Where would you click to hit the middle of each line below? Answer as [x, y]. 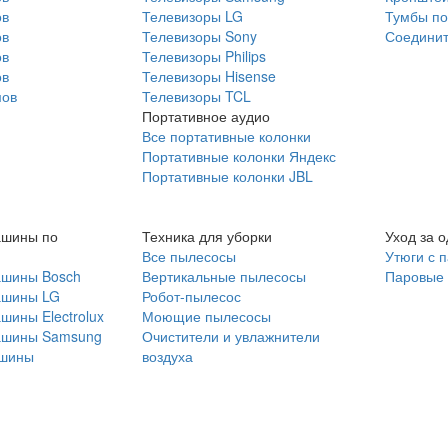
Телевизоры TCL [196, 96]
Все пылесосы [188, 256]
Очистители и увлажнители [230, 336]
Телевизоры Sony [199, 36]
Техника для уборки [206, 236]
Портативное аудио [205, 116]
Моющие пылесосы [206, 316]
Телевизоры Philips [203, 56]
